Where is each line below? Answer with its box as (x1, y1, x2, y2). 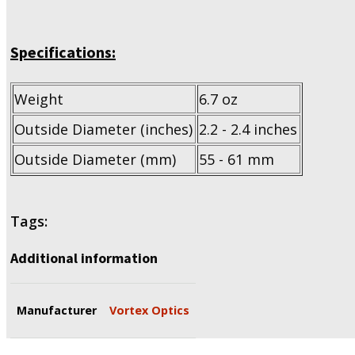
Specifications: (10, 41, 116, 62)
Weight (14, 89, 63, 109)
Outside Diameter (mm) (14, 149, 176, 169)
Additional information (10, 248, 158, 267)
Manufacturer (17, 302, 97, 318)
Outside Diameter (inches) (14, 119, 193, 139)
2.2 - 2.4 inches (199, 119, 297, 139)
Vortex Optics (109, 302, 189, 318)
